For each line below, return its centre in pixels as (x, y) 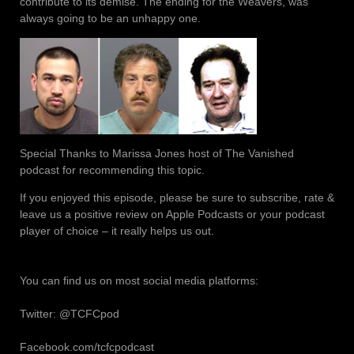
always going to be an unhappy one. (110, 18)
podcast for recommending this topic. (112, 169)
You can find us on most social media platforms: (139, 280)
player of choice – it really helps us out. (120, 230)
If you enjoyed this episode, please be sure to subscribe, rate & (177, 197)
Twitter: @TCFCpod (70, 313)
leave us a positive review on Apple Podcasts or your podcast (172, 214)
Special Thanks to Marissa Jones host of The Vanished (157, 153)
